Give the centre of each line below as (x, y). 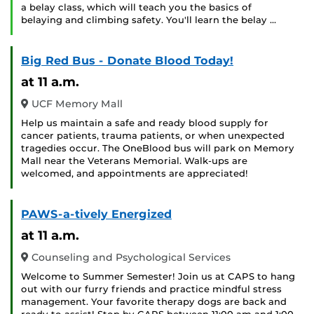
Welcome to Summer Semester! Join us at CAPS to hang (158, 277)
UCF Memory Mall (76, 104)
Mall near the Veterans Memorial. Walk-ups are (134, 161)
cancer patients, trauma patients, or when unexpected (153, 136)
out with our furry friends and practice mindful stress (151, 289)
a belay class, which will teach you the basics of (136, 8)
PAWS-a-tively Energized (96, 214)
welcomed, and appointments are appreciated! (135, 174)
